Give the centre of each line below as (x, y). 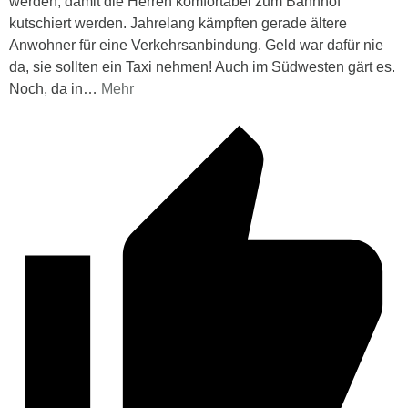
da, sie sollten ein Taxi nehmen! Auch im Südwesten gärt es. (202, 66)
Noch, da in (46, 88)
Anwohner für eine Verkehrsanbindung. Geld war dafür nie (196, 45)
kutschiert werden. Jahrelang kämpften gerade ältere (178, 23)
